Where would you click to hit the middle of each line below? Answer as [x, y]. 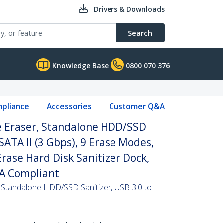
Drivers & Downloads [129, 9]
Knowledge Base [79, 65]
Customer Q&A [137, 106]
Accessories [69, 106]
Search [140, 33]
